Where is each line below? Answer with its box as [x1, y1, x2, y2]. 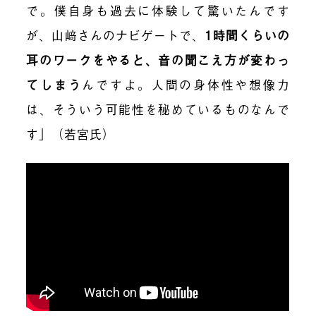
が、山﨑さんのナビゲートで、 [26, 25, 205, 44]
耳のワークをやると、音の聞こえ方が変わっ [26, 50, 290, 68]
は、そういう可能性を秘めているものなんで [26, 99, 290, 118]
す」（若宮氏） [26, 124, 116, 142]
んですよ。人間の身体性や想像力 [82, 75, 290, 93]
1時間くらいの [205, 25, 290, 44]
